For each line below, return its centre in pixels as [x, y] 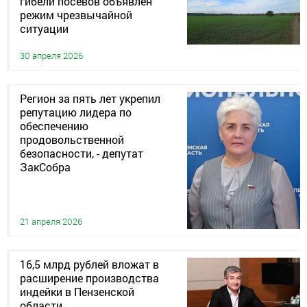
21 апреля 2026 [51, 222]
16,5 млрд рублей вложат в [89, 265]
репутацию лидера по [76, 112]
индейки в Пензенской [77, 292]
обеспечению [54, 126]
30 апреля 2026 [51, 56]
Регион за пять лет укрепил [90, 99]
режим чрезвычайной [76, 15]
